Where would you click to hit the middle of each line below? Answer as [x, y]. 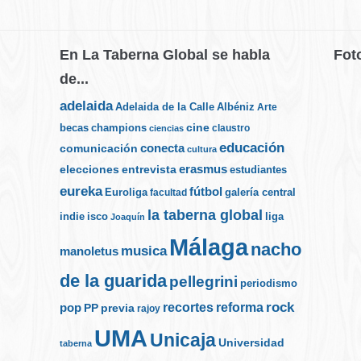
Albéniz [236, 106]
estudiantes [258, 169]
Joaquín [128, 216]
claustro [231, 128]
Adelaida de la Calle [165, 107]
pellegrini [203, 281]
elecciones [89, 169]
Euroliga [126, 192]
